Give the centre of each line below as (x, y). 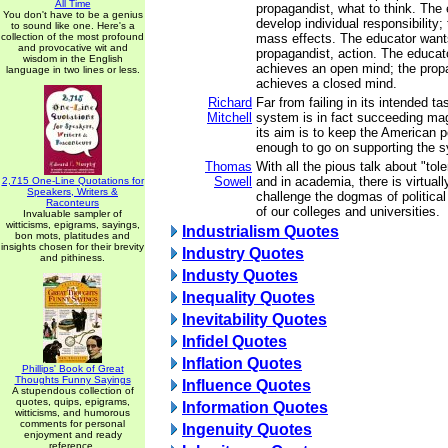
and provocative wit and (72, 47)
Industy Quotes (240, 275)
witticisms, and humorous (72, 412)
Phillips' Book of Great (72, 368)
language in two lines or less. (72, 69)
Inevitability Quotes (254, 319)
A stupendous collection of (72, 390)
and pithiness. (72, 257)
